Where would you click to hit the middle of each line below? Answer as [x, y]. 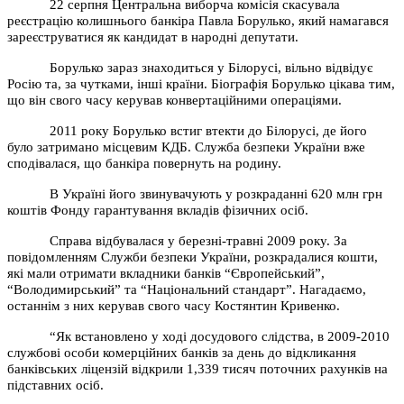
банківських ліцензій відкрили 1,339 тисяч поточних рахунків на [197, 368]
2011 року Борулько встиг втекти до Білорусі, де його [209, 130]
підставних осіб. [55, 385]
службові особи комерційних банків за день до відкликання [182, 352]
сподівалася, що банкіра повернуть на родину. [144, 163]
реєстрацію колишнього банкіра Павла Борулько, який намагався [198, 20]
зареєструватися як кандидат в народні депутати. [153, 37]
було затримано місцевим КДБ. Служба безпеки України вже [186, 147]
